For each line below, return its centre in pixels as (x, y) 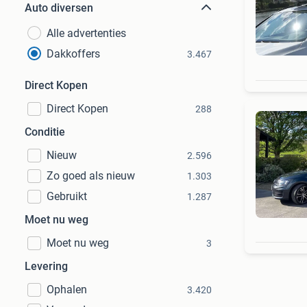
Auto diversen (59, 8)
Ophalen (67, 290)
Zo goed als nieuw (91, 176)
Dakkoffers (73, 54)
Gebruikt (67, 196)
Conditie (45, 132)
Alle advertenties (86, 33)
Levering (46, 266)
